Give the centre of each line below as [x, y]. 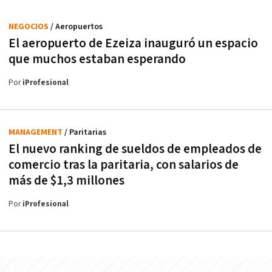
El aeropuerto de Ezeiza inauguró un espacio [133, 43]
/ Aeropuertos [76, 26]
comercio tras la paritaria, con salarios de [124, 165]
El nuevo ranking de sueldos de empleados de [135, 149]
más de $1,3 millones [66, 180]
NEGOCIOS [29, 26]
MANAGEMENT [36, 132]
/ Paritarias [85, 132]
